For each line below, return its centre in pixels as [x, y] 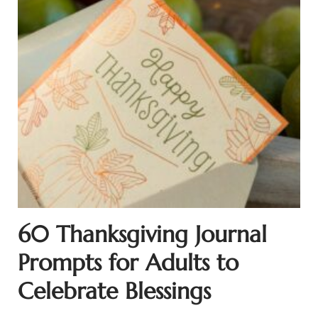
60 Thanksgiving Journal [142, 235]
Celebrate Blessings [114, 291]
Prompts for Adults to [128, 263]
